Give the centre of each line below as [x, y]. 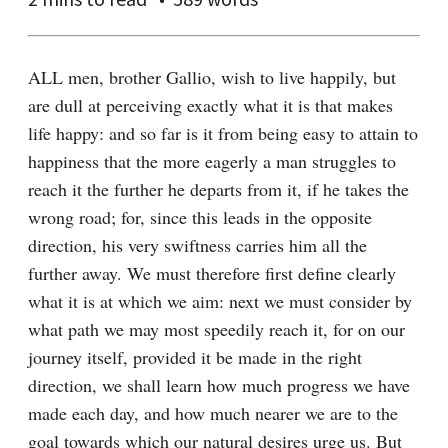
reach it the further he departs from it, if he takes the [218, 189]
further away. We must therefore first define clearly [212, 273]
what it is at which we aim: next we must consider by [220, 301]
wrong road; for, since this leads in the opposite [200, 217]
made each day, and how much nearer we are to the [213, 413]
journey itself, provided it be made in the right [195, 357]
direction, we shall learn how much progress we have [219, 385]
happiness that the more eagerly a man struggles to [212, 161]
